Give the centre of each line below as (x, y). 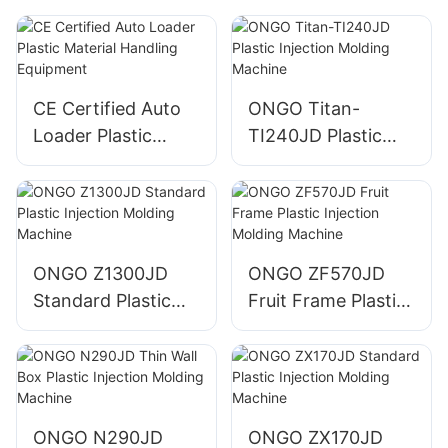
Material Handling (107, 163)
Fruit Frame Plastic (326, 300)
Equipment (78, 190)
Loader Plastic (92, 136)
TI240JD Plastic (314, 136)
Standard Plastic (102, 300)
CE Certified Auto (107, 109)
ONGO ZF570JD (316, 273)
